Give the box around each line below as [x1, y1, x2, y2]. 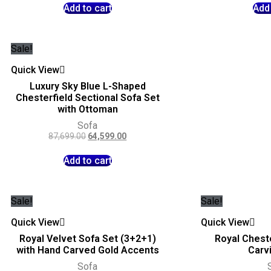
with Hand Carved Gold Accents [16, 244, 159, 256]
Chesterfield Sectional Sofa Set [15, 92, 160, 104]
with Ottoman [57, 103, 118, 116]
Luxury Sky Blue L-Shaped [29, 80, 146, 93]
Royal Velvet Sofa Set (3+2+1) [19, 232, 156, 244]
